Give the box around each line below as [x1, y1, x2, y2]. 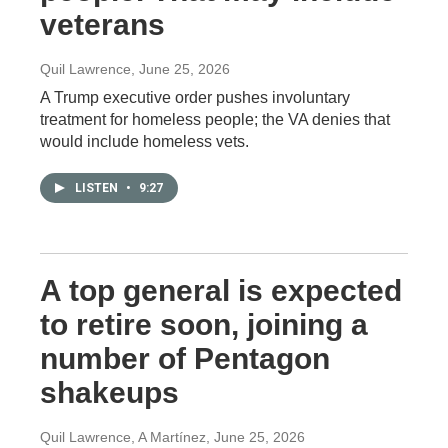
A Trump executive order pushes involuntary [40, 88, 350, 106]
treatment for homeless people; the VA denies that [40, 110, 390, 128]
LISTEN [75, 180, 121, 195]
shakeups [40, 375, 179, 409]
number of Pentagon [40, 341, 330, 375]
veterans [40, 7, 165, 41]
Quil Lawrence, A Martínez [40, 428, 206, 445]
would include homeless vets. [40, 132, 249, 150]
